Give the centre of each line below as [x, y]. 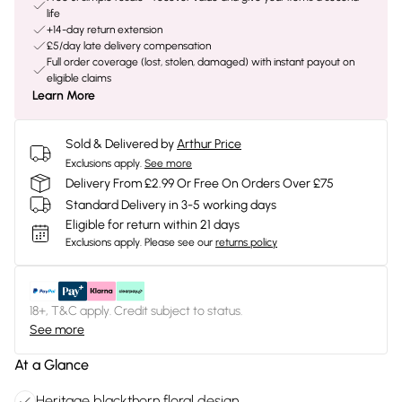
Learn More [64, 96]
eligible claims [79, 78]
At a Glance [52, 365]
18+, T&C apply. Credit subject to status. [136, 311]
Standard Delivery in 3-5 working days [171, 205]
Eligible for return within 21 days [153, 225]
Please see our [179, 242]
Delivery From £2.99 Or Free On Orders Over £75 [200, 183]
